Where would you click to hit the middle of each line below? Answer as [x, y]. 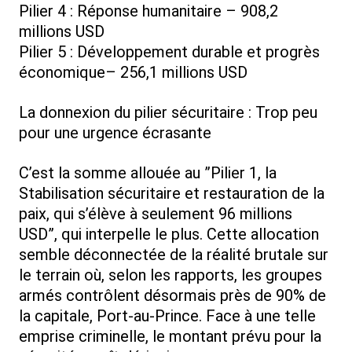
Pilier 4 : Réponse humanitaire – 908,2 [148, 11]
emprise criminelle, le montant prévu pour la [170, 337]
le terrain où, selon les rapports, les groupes [170, 275]
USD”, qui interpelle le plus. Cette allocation [169, 235]
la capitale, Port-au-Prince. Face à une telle [167, 316]
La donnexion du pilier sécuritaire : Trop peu [168, 113]
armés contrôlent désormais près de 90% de [172, 296]
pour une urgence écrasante [115, 133]
